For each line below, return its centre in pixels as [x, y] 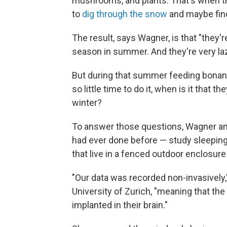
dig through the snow [126, 14]
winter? [87, 103]
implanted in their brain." [120, 205]
